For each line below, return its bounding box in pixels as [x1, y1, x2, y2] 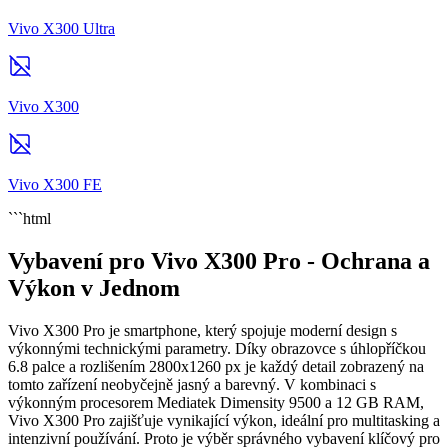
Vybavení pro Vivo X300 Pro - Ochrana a [8, 247, 430, 274]
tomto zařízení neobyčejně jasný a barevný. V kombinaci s [8, 375, 376, 393]
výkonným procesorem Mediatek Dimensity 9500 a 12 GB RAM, [8, 393, 424, 411]
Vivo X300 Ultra [8, 19, 115, 37]
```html [8, 209, 51, 227]
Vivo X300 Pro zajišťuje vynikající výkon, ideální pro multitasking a [8, 411, 440, 429]
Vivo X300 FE [8, 175, 102, 193]
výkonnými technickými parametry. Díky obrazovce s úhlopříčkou [8, 339, 426, 357]
